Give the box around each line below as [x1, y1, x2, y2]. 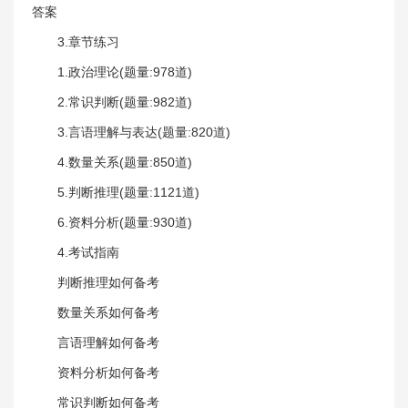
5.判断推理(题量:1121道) [57, 184, 199, 199]
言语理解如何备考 [57, 334, 159, 350]
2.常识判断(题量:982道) [57, 94, 192, 109]
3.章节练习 [57, 34, 119, 49]
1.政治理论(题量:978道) [57, 64, 192, 79]
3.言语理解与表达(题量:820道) [57, 124, 230, 139]
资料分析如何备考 [57, 364, 159, 380]
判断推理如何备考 [57, 274, 159, 290]
